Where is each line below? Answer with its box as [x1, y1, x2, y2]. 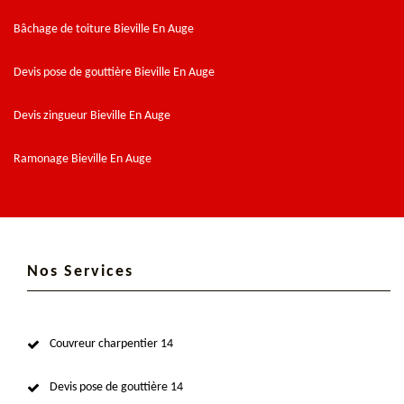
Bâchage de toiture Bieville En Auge [14, 22, 194, 36]
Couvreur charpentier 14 [50, 336, 173, 351]
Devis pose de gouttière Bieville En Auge [14, 65, 215, 79]
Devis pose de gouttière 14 [50, 380, 183, 394]
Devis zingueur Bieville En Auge [14, 108, 170, 123]
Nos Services [27, 262, 133, 280]
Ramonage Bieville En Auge [14, 151, 151, 166]
